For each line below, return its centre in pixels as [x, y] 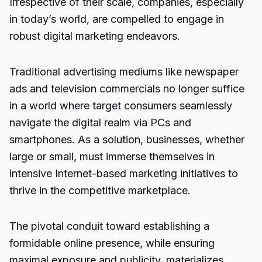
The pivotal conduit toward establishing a [109, 226]
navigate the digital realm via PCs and [100, 123]
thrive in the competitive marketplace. [100, 190]
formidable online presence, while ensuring [112, 243]
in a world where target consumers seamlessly [121, 106]
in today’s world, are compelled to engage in [117, 19]
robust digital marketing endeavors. [95, 36]
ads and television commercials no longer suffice [127, 89]
